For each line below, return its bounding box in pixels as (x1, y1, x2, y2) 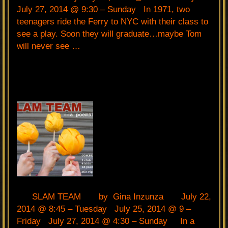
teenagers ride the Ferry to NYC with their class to (17, 16, 208, 26)
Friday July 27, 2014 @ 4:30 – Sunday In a (17, 216, 194, 226)
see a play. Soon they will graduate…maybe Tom (17, 28, 202, 39)
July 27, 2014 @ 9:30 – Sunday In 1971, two (17, 4, 190, 14)
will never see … (17, 41, 80, 51)
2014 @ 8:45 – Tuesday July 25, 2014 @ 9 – (17, 204, 191, 214)
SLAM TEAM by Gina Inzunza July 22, (17, 191, 211, 202)
